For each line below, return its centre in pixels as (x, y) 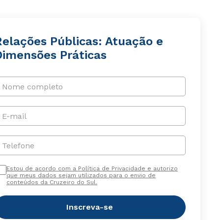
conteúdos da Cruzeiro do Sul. (52, 182)
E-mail (14, 116)
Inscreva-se (90, 207)
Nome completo (32, 86)
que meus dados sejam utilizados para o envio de (81, 175)
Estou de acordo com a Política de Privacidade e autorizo (92, 168)
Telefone (18, 145)
